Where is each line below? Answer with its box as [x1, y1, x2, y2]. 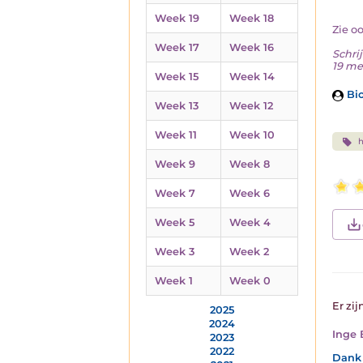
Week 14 [229, 70, 275, 83]
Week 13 [155, 100, 199, 112]
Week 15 [155, 70, 199, 83]
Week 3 [155, 246, 194, 258]
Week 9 [155, 158, 195, 170]
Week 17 [155, 41, 199, 53]
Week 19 [155, 12, 199, 24]
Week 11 [155, 129, 197, 141]
